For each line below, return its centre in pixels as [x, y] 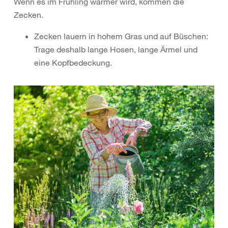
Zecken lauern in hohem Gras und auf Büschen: [121, 36]
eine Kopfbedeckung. [74, 63]
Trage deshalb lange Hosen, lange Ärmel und [116, 50]
